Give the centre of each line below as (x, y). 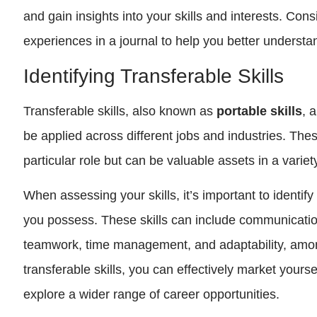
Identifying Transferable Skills (154, 76)
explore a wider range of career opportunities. (152, 295)
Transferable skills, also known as (120, 111)
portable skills (260, 111)
